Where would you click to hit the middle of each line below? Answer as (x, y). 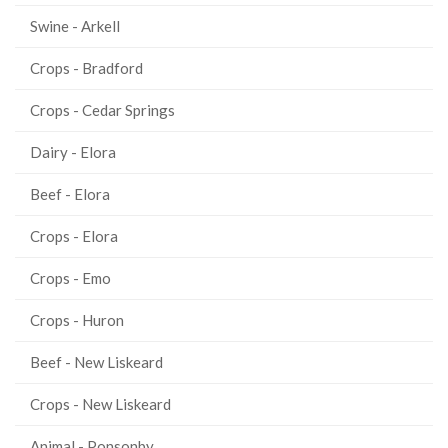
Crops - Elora (74, 236)
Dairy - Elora (73, 152)
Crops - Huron (77, 320)
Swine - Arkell (75, 26)
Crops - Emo (70, 278)
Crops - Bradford (86, 68)
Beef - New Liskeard (96, 362)
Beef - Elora (70, 194)
